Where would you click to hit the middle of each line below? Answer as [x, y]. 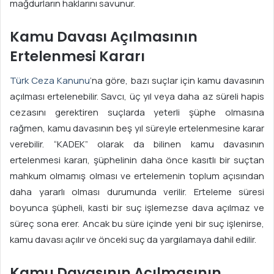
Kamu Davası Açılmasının [104, 36]
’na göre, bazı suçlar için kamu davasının [177, 81]
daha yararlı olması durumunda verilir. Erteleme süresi [137, 192]
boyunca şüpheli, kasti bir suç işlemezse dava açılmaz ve [137, 208]
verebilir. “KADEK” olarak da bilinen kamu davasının [137, 144]
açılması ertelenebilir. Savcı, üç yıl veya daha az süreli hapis [137, 97]
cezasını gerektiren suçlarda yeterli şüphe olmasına [137, 113]
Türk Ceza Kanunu [50, 81]
